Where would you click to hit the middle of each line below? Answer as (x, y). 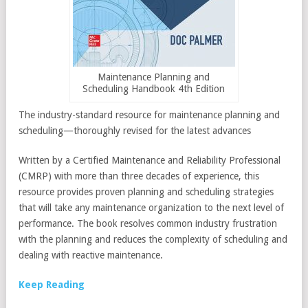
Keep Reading (52, 285)
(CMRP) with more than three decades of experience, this (139, 176)
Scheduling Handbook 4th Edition (154, 89)
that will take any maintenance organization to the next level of (151, 208)
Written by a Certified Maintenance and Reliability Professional (150, 160)
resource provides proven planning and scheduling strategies (146, 192)
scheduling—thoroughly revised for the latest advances (135, 131)
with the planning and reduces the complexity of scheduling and (153, 239)
